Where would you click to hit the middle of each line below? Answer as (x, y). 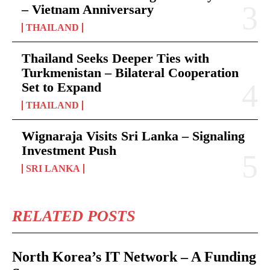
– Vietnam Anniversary (88, 9)
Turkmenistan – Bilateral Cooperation (130, 72)
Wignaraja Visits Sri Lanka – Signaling (133, 136)
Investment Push (69, 150)
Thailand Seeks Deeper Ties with (115, 58)
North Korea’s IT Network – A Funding (134, 256)
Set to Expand (61, 87)
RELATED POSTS (74, 216)
